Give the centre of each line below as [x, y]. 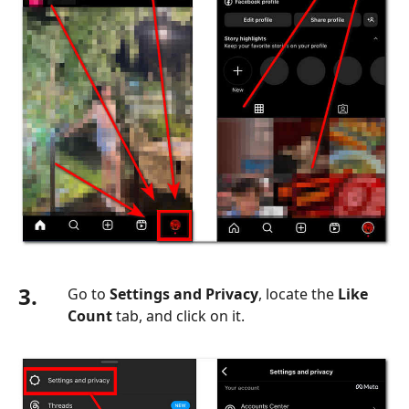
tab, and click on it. [178, 316]
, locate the [298, 294]
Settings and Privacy [184, 294]
